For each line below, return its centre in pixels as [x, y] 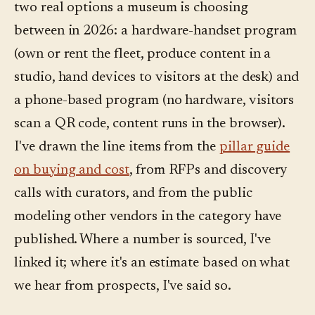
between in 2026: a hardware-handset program [156, 31]
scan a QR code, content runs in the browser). [150, 124]
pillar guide [255, 147]
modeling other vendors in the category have [148, 217]
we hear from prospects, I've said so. [123, 287]
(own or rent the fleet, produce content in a [143, 54]
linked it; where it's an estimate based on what [152, 263]
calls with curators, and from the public [133, 194]
